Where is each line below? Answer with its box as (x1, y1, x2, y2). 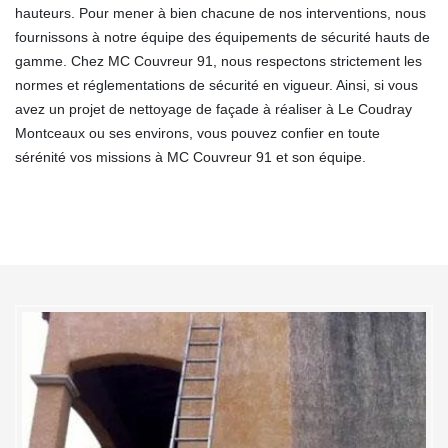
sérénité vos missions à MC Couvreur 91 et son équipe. (15, 148, 366, 165)
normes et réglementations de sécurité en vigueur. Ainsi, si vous (15, 76, 418, 93)
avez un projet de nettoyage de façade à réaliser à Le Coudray (15, 100, 412, 117)
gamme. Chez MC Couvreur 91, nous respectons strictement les (15, 52, 422, 69)
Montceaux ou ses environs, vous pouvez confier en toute (15, 124, 380, 141)
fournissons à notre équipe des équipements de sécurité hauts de (15, 28, 430, 45)
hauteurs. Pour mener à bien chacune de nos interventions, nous (15, 4, 426, 21)
